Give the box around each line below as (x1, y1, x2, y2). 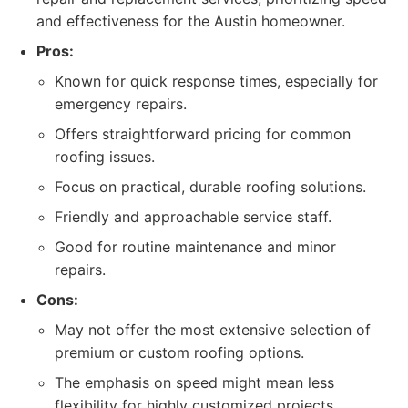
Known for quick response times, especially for (55, 72, 378, 90)
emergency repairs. (55, 95, 187, 113)
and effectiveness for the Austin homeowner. (36, 12, 345, 30)
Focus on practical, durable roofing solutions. (55, 178, 366, 196)
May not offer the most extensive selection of (55, 321, 371, 339)
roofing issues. (55, 148, 155, 166)
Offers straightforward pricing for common (55, 125, 351, 143)
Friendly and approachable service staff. (55, 208, 331, 226)
